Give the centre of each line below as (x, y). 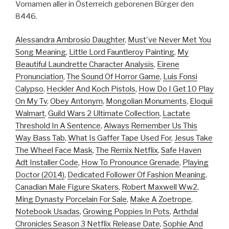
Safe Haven (181, 151)
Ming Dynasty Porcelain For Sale (71, 200)
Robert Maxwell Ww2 (159, 187)
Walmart (30, 114)
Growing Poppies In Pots (126, 212)
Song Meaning (41, 52)
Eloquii (201, 101)
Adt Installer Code (47, 163)
